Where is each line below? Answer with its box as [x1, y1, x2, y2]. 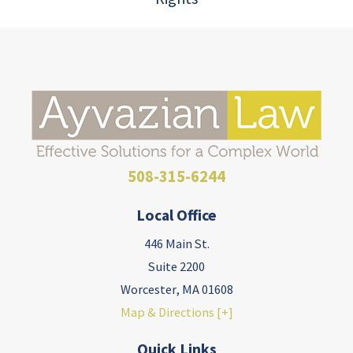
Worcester [120, 281, 176, 297]
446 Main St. [143, 235, 210, 251]
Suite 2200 [148, 258, 205, 274]
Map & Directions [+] [120, 303, 233, 320]
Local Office [136, 205, 217, 225]
